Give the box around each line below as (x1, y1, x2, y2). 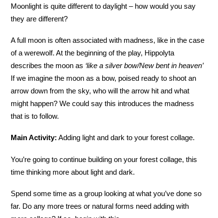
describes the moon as (11, 61, 86, 70)
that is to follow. (11, 112, 59, 121)
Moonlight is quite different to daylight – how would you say (11, 1, 196, 10)
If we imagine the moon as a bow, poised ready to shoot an (11, 74, 197, 83)
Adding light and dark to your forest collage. (57, 133, 195, 142)
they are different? (11, 14, 68, 23)
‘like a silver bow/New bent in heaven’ (85, 61, 204, 70)
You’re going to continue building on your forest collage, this (11, 155, 198, 163)
